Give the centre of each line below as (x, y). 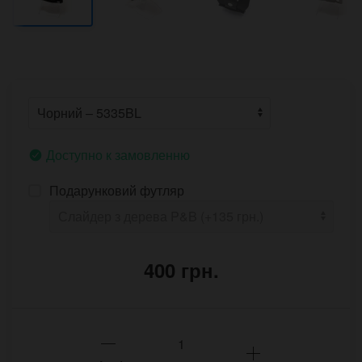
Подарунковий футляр (117, 191)
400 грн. (181, 270)
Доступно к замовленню (118, 155)
